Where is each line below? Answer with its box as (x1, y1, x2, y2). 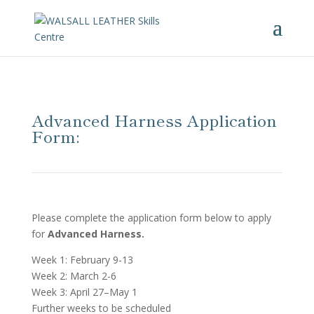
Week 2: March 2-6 (31, 269, 116, 282)
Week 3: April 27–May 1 (31, 285, 137, 299)
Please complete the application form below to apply (31, 211, 271, 224)
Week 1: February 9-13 (31, 253, 133, 266)
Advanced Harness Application (31, 108, 277, 132)
